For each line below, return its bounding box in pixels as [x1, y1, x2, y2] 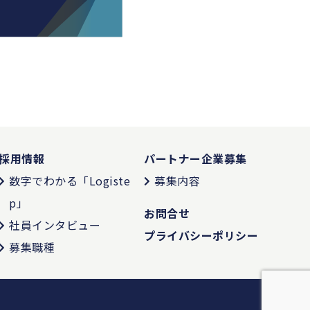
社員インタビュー [9, 217, 100, 233]
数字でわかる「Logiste [9, 172, 130, 189]
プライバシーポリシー [144, 227, 258, 244]
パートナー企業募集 [144, 150, 247, 167]
